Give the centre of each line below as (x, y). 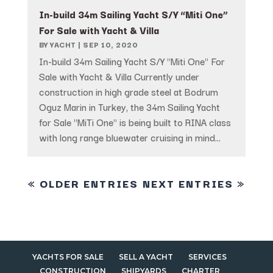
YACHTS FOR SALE (68, 257)
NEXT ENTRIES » (194, 183)
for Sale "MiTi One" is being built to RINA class (135, 122)
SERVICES (208, 257)
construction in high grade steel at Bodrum (128, 92)
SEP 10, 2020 (111, 44)
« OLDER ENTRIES (83, 183)
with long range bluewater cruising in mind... (129, 137)
